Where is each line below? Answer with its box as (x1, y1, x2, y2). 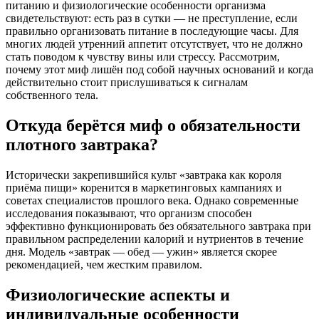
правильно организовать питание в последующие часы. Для (6, 24, 298, 37)
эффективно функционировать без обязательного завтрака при (6, 219, 311, 232)
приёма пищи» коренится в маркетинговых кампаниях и (6, 181, 282, 194)
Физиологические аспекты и (6, 285, 230, 304)
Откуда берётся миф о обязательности (6, 115, 300, 135)
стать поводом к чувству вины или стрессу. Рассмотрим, (6, 50, 280, 63)
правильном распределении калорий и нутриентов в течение (6, 232, 303, 245)
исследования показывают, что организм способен (6, 206, 252, 219)
